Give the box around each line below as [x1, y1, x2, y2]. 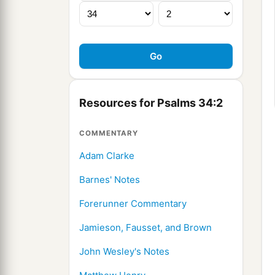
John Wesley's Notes [79, 246, 169, 258]
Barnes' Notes [79, 174, 140, 186]
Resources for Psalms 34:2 [79, 96, 223, 110]
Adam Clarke [79, 150, 134, 162]
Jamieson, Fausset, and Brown [79, 222, 212, 234]
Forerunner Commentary [79, 198, 187, 210]
